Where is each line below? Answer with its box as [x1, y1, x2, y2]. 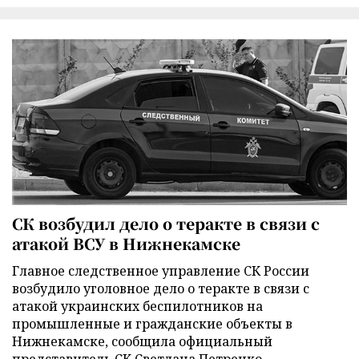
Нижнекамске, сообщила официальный [12, 333, 272, 351]
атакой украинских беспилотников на [12, 297, 263, 316]
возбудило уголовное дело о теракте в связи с [12, 280, 309, 298]
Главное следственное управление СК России [12, 262, 309, 280]
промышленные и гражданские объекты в [12, 315, 292, 333]
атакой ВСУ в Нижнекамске [12, 232, 240, 255]
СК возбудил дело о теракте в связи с [12, 212, 320, 235]
